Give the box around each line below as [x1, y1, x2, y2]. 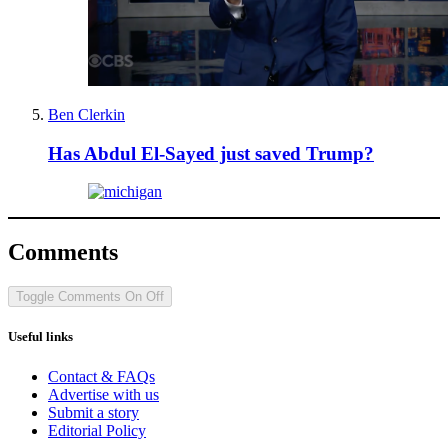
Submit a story [48, 403, 139, 421]
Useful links [8, 329, 73, 345]
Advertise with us [48, 385, 159, 403]
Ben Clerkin [48, 106, 125, 124]
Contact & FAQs [48, 367, 155, 385]
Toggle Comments [16, 289, 121, 305]
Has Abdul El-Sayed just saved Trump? [48, 142, 374, 164]
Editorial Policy [48, 421, 146, 439]
